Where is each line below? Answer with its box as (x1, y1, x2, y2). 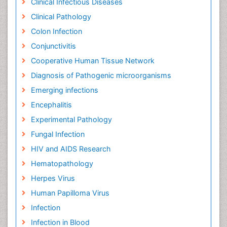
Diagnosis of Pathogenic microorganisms (30, 71, 171, 80)
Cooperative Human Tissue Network (30, 56, 155, 65)
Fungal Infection (30, 130, 85, 139)
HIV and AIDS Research (30, 144, 111, 154)
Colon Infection (30, 27, 82, 36)
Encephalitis (30, 100, 72, 109)
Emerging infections (30, 86, 98, 95)
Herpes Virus (30, 174, 75, 183)
